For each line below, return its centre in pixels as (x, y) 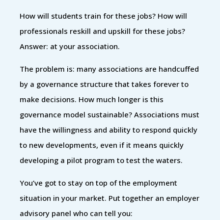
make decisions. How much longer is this (92, 99)
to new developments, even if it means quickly (102, 145)
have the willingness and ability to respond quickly (109, 129)
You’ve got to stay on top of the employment (98, 182)
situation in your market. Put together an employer (110, 198)
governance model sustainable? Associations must (110, 114)
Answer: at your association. (70, 46)
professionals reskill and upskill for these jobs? (102, 31)
